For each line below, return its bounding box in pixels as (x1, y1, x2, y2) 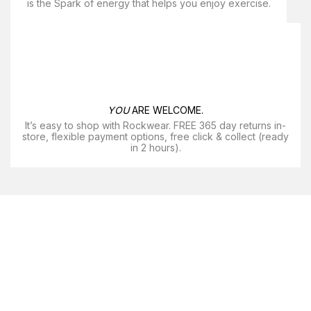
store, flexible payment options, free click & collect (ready (22, 131, 289, 142)
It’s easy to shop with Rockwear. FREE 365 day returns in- (25, 119, 286, 131)
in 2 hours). (130, 142, 181, 153)
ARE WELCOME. (129, 104, 203, 116)
